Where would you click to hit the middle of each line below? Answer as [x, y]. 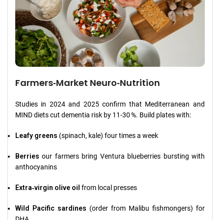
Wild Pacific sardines [51, 208]
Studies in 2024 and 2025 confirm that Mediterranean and [110, 104]
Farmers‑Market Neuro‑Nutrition [88, 82]
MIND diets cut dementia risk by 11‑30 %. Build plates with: [103, 115]
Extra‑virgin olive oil [48, 187]
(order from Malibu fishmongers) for [146, 208]
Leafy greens [36, 135]
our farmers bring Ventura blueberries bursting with [123, 156]
